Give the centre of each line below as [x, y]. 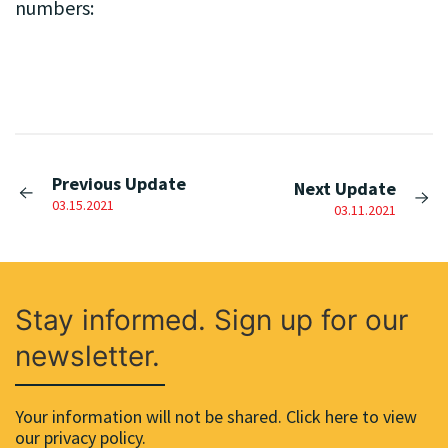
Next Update [344, 188]
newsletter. [87, 356]
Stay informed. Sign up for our [211, 320]
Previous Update [119, 183]
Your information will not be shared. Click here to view [216, 416]
